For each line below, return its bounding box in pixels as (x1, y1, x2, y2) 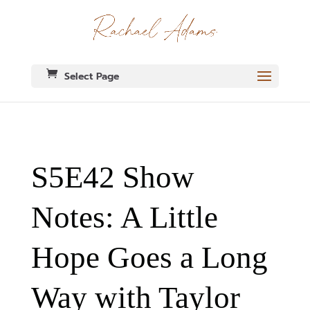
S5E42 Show (30, 160, 194, 195)
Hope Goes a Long (30, 240, 268, 275)
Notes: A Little (30, 200, 218, 235)
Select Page (64, 69, 119, 84)
